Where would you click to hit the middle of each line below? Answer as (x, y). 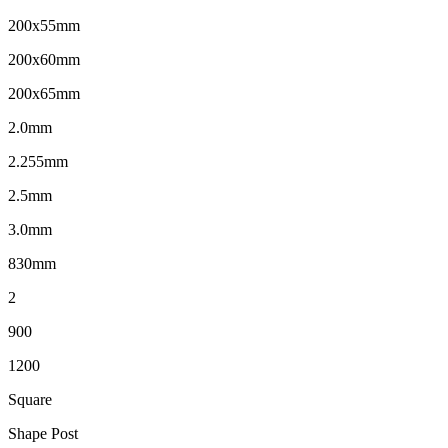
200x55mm (44, 26)
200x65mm (44, 94)
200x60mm (44, 60)
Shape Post (43, 434)
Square (30, 400)
